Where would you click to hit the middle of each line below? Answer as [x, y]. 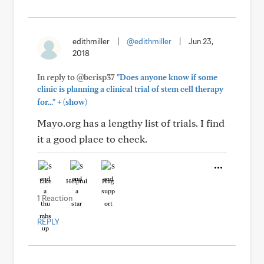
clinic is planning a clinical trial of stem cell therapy [130, 89]
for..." [46, 102]
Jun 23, [201, 41]
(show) [74, 102]
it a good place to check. [92, 139]
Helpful [77, 181]
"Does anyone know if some [167, 77]
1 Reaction [55, 198]
